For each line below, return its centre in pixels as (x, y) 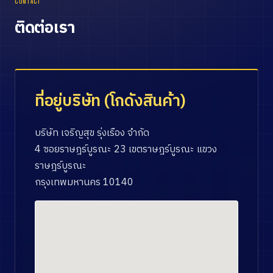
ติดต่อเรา (45, 28)
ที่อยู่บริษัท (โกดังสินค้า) (110, 101)
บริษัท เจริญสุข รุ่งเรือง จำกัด (92, 133)
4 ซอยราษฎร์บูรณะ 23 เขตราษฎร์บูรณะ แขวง (126, 150)
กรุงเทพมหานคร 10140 (84, 183)
